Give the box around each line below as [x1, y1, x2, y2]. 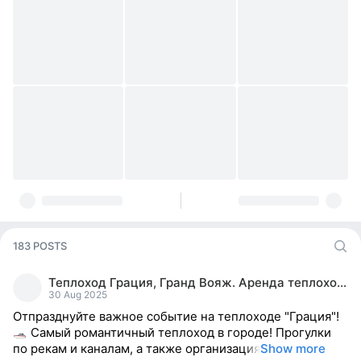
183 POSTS [13, 239, 67, 252]
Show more [260, 341, 326, 356]
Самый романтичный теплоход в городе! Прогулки [27, 325, 331, 340]
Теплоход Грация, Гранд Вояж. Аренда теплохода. [337, 274, 346, 290]
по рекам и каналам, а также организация [13, 341, 260, 356]
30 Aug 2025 [48, 288, 107, 301]
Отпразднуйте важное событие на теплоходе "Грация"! [13, 309, 339, 324]
